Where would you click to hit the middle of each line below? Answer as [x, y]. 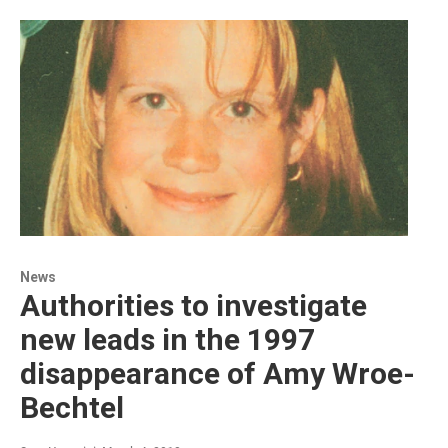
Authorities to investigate [193, 305]
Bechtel [72, 407]
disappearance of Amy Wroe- [217, 373]
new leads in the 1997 [167, 339]
